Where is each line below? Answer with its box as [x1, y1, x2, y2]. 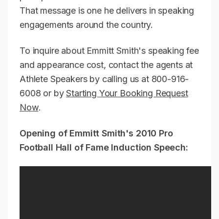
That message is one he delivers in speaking [20, 5, 195, 16]
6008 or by [20, 88, 66, 98]
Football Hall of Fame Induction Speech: [20, 142, 188, 153]
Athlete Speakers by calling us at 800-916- [20, 73, 189, 84]
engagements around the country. [20, 19, 158, 30]
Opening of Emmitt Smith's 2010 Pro [20, 128, 173, 138]
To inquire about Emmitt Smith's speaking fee [20, 45, 199, 56]
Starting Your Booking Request [66, 88, 188, 98]
